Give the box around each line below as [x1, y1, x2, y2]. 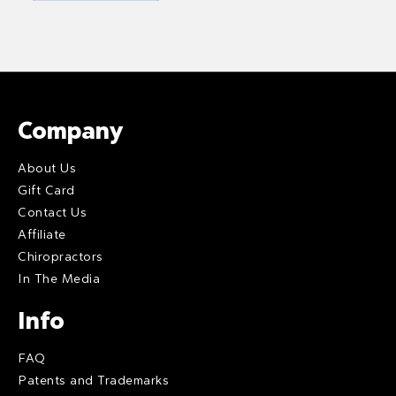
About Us [18, 158, 76, 176]
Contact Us [18, 202, 87, 220]
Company [18, 113, 123, 145]
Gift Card [18, 180, 75, 198]
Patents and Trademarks [18, 370, 169, 388]
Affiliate [18, 225, 66, 242]
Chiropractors [18, 247, 103, 264]
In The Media [18, 269, 100, 286]
